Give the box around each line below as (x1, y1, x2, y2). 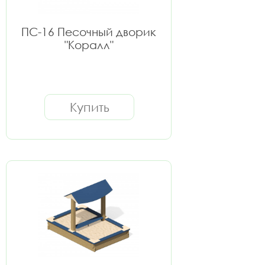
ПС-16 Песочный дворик (21, 25, 156, 38)
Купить (69, 99, 109, 115)
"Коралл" (64, 38, 114, 51)
